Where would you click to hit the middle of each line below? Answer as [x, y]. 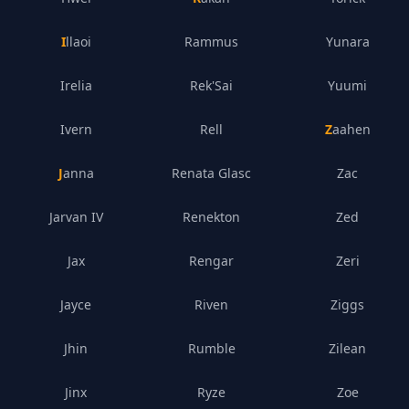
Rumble [211, 348]
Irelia [76, 85]
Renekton [212, 217]
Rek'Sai [212, 85]
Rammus [212, 42]
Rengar [212, 261]
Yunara [347, 42]
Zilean [348, 348]
